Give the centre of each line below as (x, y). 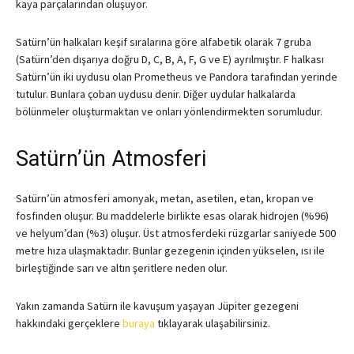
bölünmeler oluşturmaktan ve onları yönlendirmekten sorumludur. (169, 112)
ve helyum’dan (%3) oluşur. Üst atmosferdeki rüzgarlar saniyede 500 (176, 233)
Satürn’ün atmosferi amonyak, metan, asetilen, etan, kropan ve (165, 199)
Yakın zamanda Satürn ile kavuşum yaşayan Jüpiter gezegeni (157, 306)
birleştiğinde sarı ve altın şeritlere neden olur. (122, 268)
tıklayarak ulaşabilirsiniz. (213, 324)
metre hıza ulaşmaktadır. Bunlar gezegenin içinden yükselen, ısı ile (170, 251)
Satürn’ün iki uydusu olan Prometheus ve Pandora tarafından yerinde (177, 77)
